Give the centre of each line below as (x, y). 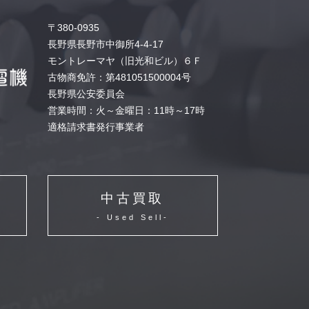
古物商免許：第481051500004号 (119, 77)
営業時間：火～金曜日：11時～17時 (126, 110)
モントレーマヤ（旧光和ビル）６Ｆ (124, 61)
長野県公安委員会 (86, 94)
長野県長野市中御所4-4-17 (105, 44)
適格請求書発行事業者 (96, 127)
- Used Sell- (132, 218)
